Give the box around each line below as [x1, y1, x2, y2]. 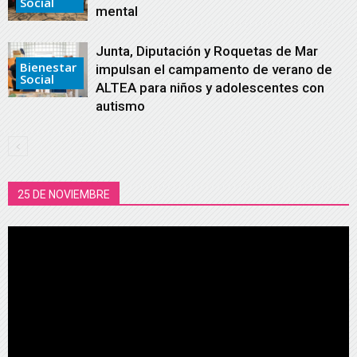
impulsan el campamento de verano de [96, 61, 332, 77]
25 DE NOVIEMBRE [18, 188, 110, 201]
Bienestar [20, 58, 76, 75]
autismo [96, 98, 145, 114]
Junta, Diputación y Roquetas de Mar [96, 43, 318, 59]
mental [96, 3, 138, 19]
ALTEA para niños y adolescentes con [96, 80, 324, 96]
